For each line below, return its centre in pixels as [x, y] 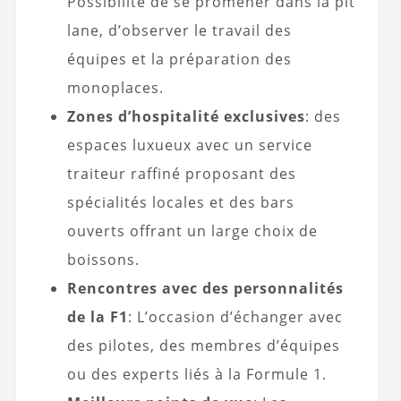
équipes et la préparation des [179, 59]
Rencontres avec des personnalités [205, 288]
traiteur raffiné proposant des [181, 173]
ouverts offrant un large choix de [192, 230]
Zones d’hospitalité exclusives [186, 116]
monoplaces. [115, 87]
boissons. [103, 259]
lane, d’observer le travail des [179, 30]
